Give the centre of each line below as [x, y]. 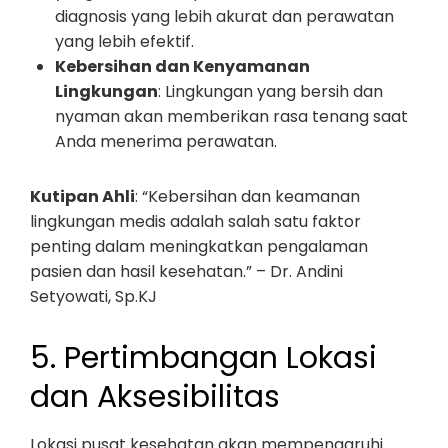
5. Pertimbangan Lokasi [203, 358]
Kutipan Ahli [82, 196]
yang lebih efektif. [124, 41]
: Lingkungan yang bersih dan [270, 91]
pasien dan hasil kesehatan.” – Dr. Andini [186, 271]
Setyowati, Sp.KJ [93, 296]
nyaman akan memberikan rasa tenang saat [231, 116]
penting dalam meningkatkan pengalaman [199, 246]
